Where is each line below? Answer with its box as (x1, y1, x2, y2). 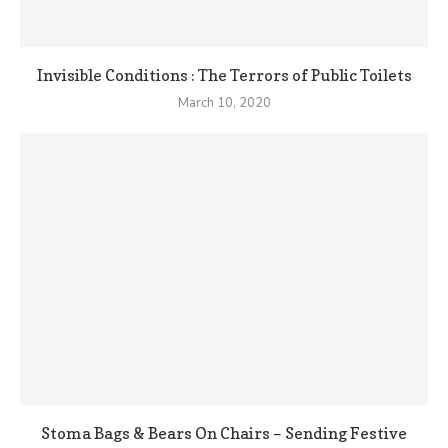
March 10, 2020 (177, 94, 271, 113)
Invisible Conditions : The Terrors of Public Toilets (36, 65, 412, 86)
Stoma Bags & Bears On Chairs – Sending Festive (41, 423, 407, 444)
